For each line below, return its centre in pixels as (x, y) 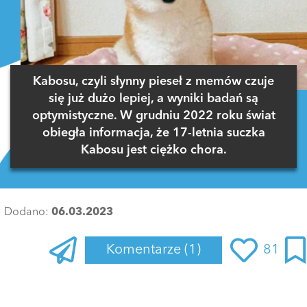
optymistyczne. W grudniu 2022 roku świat (153, 116)
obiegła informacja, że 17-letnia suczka (153, 133)
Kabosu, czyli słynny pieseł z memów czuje (153, 82)
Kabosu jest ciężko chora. (153, 150)
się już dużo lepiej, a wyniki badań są (153, 99)
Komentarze (145, 250)
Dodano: (28, 212)
